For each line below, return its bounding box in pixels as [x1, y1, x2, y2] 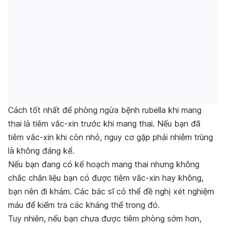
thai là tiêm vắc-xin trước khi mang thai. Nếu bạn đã [8, 118, 200, 129]
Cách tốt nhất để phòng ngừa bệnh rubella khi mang [8, 104, 201, 115]
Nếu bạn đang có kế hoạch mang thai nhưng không [8, 159, 199, 169]
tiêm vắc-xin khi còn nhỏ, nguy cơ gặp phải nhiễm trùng [8, 132, 213, 142]
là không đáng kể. [8, 145, 74, 156]
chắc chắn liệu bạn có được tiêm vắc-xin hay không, [8, 172, 203, 183]
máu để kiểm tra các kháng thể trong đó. [8, 199, 160, 210]
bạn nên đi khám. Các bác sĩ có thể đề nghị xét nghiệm [8, 186, 214, 196]
